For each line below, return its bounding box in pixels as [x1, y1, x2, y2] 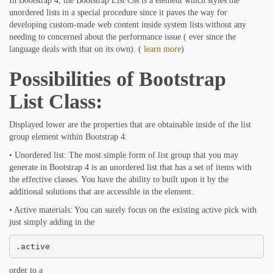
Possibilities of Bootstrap [9, 68, 226, 90]
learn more [141, 44, 181, 54]
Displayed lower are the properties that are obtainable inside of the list [9, 120, 251, 129]
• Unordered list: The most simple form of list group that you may [9, 151, 238, 160]
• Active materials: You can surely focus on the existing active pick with [9, 205, 257, 214]
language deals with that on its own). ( [9, 44, 141, 54]
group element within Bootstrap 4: [9, 132, 127, 141]
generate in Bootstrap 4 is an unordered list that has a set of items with [9, 163, 252, 172]
